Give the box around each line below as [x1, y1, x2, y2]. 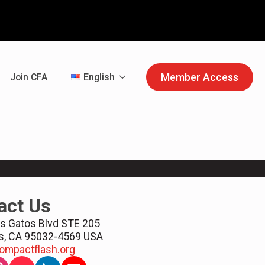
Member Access [161, 70, 238, 83]
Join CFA [10, 71, 47, 83]
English [83, 71, 115, 83]
